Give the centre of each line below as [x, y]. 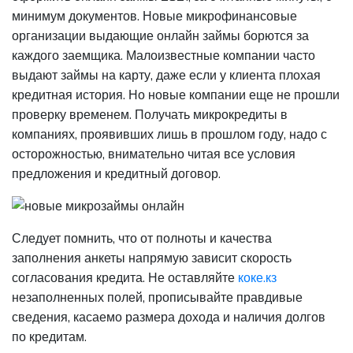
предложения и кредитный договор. [116, 174]
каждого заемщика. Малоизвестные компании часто [163, 56]
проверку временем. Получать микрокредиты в [150, 115]
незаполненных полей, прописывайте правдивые [157, 298]
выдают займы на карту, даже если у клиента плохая [166, 76]
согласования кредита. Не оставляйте [125, 278]
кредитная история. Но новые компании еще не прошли [176, 95]
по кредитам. [49, 337]
